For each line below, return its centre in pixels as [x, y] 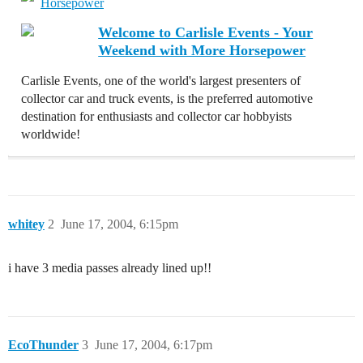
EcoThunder [43, 345]
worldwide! [51, 134]
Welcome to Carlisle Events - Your [206, 32]
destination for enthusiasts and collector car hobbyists [156, 116]
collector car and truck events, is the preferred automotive [167, 98]
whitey [26, 224]
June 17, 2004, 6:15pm [120, 224]
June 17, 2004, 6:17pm [154, 345]
